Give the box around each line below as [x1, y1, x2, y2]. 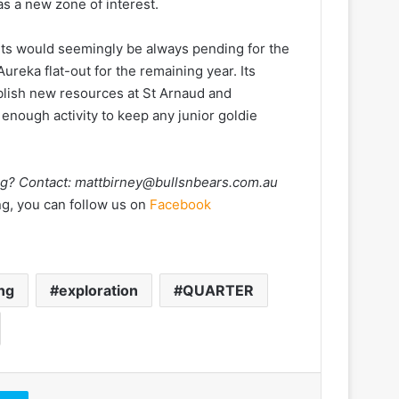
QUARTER [183, 281, 254, 299]
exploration [59, 281, 138, 299]
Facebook [150, 195, 211, 213]
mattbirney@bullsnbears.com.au [75, 173, 278, 191]
